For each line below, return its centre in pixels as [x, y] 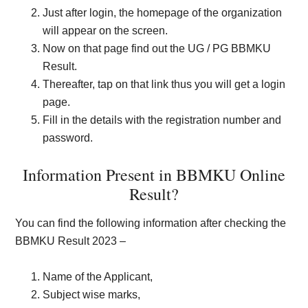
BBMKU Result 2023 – [71, 241]
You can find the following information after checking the [151, 223]
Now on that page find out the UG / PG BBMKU [157, 48]
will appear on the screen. [106, 31]
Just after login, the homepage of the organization [163, 13]
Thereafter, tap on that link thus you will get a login [164, 84]
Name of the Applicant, [98, 277]
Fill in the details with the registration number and [162, 120]
